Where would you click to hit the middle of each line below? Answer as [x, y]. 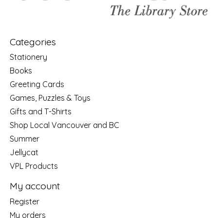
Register [25, 201]
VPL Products [34, 166]
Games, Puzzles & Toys [50, 98]
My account [35, 186]
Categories [33, 42]
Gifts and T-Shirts [41, 112]
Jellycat [24, 153]
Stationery [28, 57]
